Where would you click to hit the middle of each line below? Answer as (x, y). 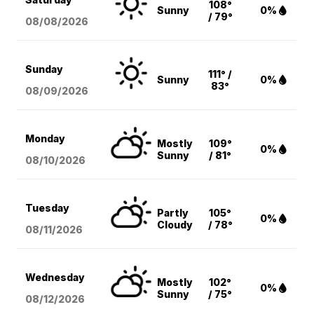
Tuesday (48, 208)
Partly (173, 213)
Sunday (45, 69)
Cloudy (175, 225)
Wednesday (55, 278)
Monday (46, 139)
